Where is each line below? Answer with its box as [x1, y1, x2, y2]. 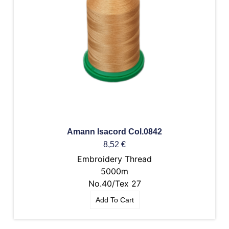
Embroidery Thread [77, 153, 152, 164]
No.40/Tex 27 [88, 178, 141, 189]
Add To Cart [95, 195, 134, 204]
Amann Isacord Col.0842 [67, 127, 162, 136]
